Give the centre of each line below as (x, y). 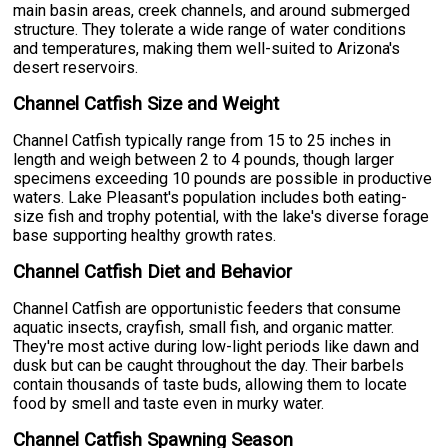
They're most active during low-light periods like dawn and (216, 346)
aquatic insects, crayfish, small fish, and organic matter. (204, 327)
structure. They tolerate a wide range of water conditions (210, 29)
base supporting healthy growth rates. (145, 235)
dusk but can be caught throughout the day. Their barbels (209, 365)
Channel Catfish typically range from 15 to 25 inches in (202, 140)
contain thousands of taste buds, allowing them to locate (210, 384)
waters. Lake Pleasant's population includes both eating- (210, 197)
